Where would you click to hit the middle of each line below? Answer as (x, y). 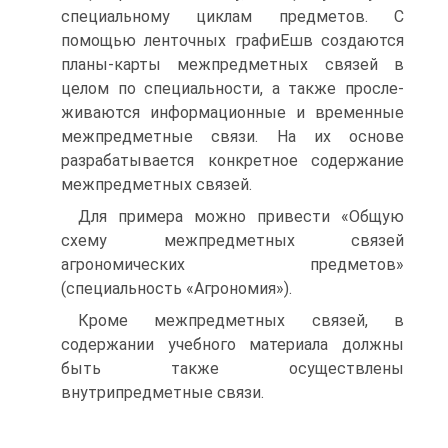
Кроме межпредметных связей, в (241, 320)
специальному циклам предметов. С (232, 16)
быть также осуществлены (232, 368)
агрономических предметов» (232, 264)
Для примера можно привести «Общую (241, 216)
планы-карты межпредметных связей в (232, 64)
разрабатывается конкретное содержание (232, 160)
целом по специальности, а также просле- (232, 88)
